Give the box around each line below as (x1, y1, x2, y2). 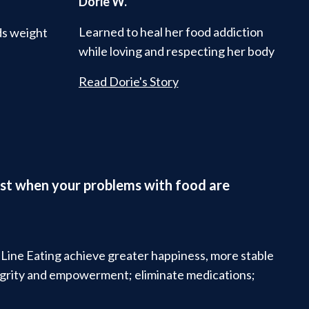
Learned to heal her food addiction (78, 23, 263, 39)
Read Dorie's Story (78, 73, 179, 89)
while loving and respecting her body (78, 43, 275, 59)
